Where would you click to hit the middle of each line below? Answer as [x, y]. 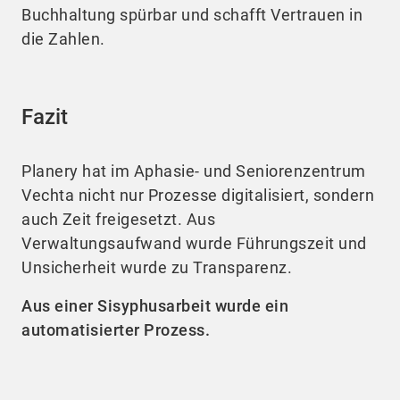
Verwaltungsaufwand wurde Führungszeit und [194, 243]
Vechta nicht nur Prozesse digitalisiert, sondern [198, 195]
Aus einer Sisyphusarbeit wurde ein [155, 305]
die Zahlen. [63, 38]
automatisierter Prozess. [118, 329]
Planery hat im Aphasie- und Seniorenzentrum [194, 171]
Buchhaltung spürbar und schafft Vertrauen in [192, 14]
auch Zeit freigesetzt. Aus [118, 219]
